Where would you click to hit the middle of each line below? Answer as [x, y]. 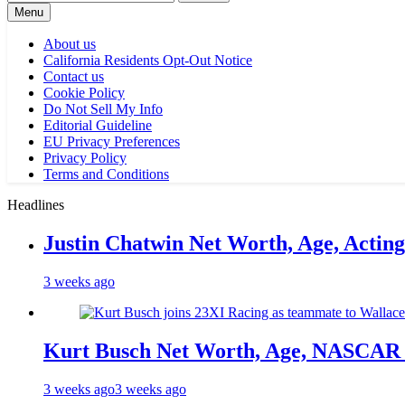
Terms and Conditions [106, 174]
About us [70, 44]
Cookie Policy [84, 93]
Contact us [74, 76]
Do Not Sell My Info [103, 109]
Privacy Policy [85, 158]
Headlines [36, 205]
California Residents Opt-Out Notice [148, 60]
